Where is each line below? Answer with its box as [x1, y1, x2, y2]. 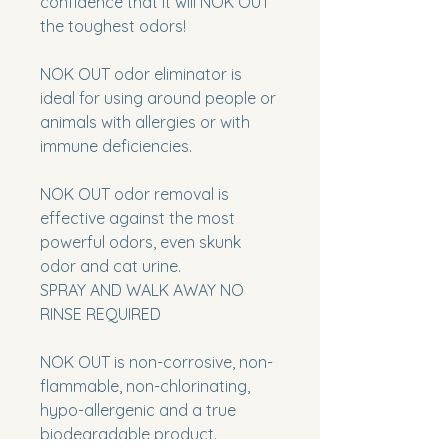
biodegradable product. [40, 424, 217, 444]
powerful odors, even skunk [40, 232, 241, 252]
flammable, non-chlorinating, [40, 376, 250, 396]
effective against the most [40, 208, 235, 228]
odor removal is [110, 184, 229, 204]
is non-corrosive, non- [110, 352, 273, 372]
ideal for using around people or [40, 88, 276, 108]
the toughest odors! [40, 16, 186, 36]
